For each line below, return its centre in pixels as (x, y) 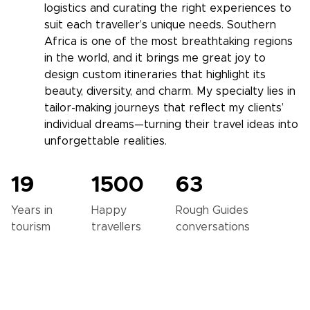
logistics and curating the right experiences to (168, 8)
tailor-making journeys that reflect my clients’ (164, 108)
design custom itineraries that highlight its (155, 75)
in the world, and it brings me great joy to (155, 58)
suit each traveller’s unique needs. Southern (160, 25)
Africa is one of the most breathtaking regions (168, 42)
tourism (31, 227)
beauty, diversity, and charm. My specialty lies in (170, 91)
